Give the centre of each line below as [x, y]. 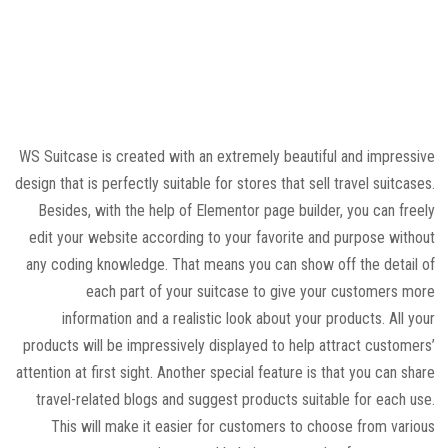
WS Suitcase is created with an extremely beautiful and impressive [226, 157]
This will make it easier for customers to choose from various [242, 427]
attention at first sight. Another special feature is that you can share [225, 373]
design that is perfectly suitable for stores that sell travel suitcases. [224, 184]
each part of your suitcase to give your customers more [260, 292]
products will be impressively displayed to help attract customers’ [228, 346]
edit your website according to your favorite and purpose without [231, 238]
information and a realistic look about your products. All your [248, 319]
